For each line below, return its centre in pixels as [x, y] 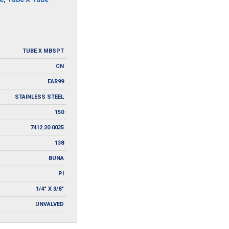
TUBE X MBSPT [43, 51]
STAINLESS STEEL [39, 97]
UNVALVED [49, 204]
